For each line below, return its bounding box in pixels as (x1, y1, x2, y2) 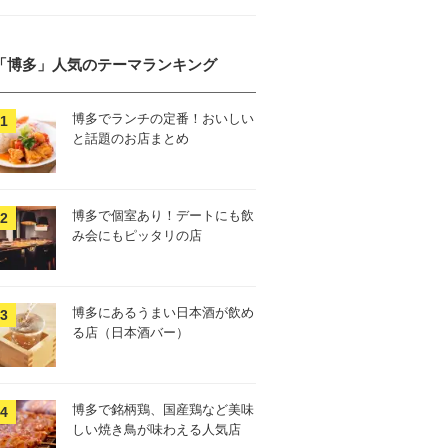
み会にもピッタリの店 (72, 228, 202, 243)
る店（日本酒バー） (72, 325, 189, 340)
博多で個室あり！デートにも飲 (72, 208, 254, 223)
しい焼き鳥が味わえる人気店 (72, 422, 241, 437)
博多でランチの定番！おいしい (72, 111, 254, 126)
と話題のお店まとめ (72, 131, 189, 146)
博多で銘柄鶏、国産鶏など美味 (72, 402, 254, 417)
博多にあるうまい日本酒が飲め (72, 305, 254, 320)
